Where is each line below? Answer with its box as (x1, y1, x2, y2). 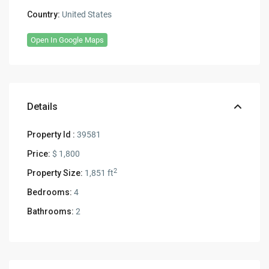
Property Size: (27, 168, 83, 178)
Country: (27, 9, 61, 19)
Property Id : (27, 129, 76, 139)
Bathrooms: (27, 206, 74, 216)
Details (27, 100, 58, 112)
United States (60, 9, 112, 19)
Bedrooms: (27, 187, 73, 197)
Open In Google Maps (31, 35, 104, 44)
